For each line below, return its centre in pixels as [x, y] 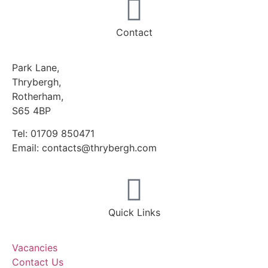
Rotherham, [38, 96]
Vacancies [35, 247]
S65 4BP [31, 110]
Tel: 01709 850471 [53, 134]
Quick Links [134, 213]
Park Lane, [36, 67]
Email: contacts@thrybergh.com [84, 148]
